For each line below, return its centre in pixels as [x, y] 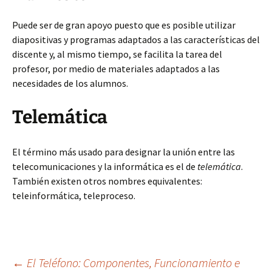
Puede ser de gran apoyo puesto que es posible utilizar [124, 25]
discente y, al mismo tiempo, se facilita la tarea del [117, 54]
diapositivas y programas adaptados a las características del [136, 39]
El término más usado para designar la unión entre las [124, 152]
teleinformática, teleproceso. [74, 195]
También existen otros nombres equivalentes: [107, 181]
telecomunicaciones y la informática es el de [105, 166]
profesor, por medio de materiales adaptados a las [116, 69]
